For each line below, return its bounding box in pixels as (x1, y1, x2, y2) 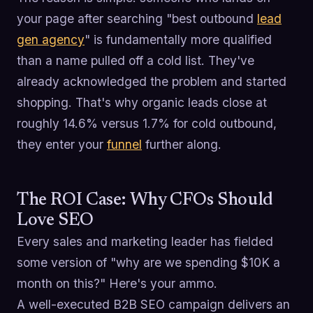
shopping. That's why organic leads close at (17, 95, 267, 110)
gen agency (17, 32, 85, 48)
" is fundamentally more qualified (85, 32, 272, 48)
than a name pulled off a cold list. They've (17, 53, 254, 68)
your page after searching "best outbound (17, 11, 257, 27)
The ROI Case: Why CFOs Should (17, 191, 273, 210)
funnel (107, 137, 142, 152)
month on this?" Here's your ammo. (17, 276, 217, 291)
